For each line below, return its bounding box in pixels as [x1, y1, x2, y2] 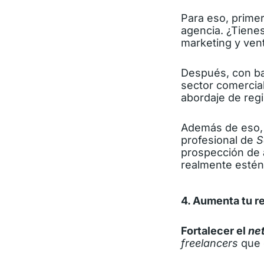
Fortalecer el [181, 225, 248, 237]
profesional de [181, 134, 256, 147]
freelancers [181, 237, 238, 250]
